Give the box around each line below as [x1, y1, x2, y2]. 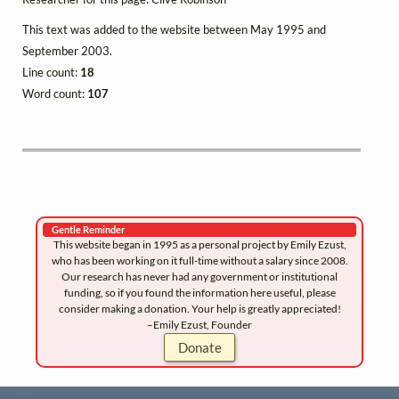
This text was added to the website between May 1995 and [22, 21, 326, 37]
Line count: [22, 64, 80, 79]
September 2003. [22, 43, 112, 58]
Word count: [22, 85, 87, 101]
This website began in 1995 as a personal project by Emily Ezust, [53, 237, 346, 251]
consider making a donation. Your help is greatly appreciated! [58, 301, 341, 315]
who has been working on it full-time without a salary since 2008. [51, 253, 348, 267]
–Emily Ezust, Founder [147, 317, 252, 331]
